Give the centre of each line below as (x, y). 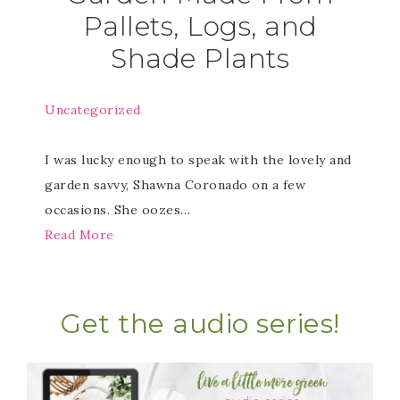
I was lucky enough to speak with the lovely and (198, 160)
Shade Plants (200, 58)
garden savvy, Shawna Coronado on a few (175, 185)
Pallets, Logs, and (200, 26)
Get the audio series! (200, 324)
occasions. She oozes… (118, 210)
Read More (79, 235)
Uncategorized (93, 110)
